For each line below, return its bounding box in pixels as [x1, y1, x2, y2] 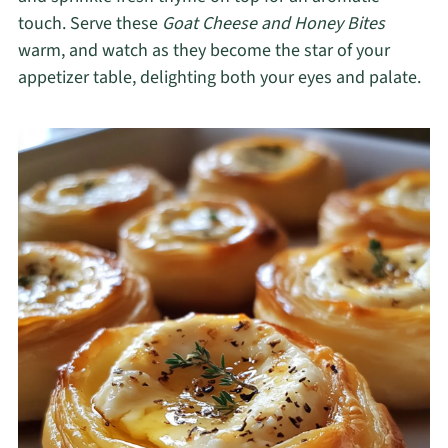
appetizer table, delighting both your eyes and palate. [17, 65, 421, 91]
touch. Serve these [17, 11, 162, 37]
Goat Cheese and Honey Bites [161, 11, 385, 37]
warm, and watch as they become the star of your [17, 38, 390, 64]
